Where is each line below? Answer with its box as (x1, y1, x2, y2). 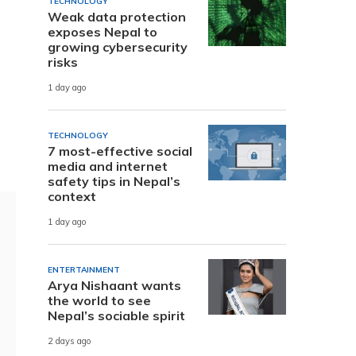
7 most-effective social (48, 142, 192, 159)
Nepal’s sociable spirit (48, 307, 185, 323)
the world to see (48, 292, 151, 308)
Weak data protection (48, 8, 186, 25)
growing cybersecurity (48, 38, 188, 55)
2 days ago (48, 335, 91, 347)
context (48, 188, 96, 204)
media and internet (48, 157, 168, 174)
